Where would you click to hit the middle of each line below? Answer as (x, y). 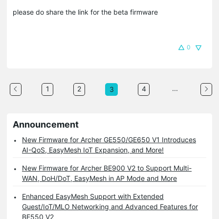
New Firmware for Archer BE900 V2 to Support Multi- (107, 168)
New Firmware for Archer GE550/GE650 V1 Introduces (109, 139)
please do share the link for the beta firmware (85, 12)
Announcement (46, 124)
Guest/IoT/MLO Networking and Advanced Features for (110, 206)
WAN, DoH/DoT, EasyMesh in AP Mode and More (99, 178)
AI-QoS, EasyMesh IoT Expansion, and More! (93, 150)
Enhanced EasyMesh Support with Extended (93, 196)
